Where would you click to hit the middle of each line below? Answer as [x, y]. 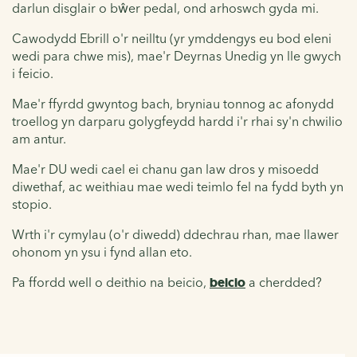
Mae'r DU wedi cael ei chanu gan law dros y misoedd [165, 169]
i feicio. [33, 73]
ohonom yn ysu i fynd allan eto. [102, 251]
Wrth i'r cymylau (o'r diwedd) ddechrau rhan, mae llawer [175, 234]
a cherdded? [284, 282]
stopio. [32, 204]
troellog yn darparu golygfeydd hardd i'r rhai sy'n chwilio [177, 121]
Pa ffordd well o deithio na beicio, [111, 282]
